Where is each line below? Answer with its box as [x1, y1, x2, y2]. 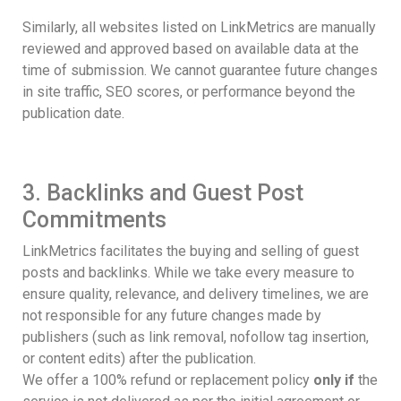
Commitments [22, 206, 166, 233]
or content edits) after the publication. [22, 349, 256, 367]
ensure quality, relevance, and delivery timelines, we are [22, 285, 369, 303]
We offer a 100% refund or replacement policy [22, 371, 313, 388]
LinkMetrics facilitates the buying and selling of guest [22, 242, 359, 260]
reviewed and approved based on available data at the [22, 39, 359, 57]
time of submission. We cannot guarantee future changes [22, 61, 378, 79]
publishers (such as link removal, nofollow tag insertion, [22, 328, 369, 346]
